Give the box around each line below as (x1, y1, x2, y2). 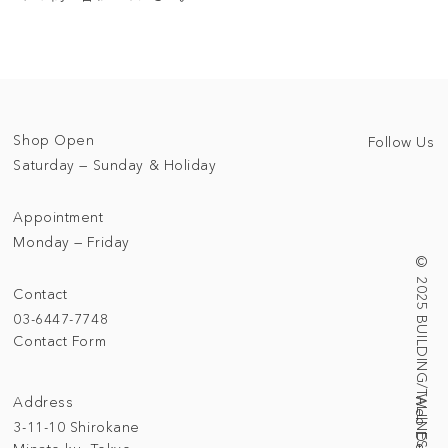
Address (13, 393, 74, 412)
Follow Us (367, 132, 435, 151)
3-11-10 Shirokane (13, 418, 140, 437)
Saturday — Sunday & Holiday (13, 155, 217, 174)
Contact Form (13, 331, 107, 350)
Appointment (13, 207, 104, 226)
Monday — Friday (13, 232, 130, 251)
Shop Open (13, 130, 95, 149)
